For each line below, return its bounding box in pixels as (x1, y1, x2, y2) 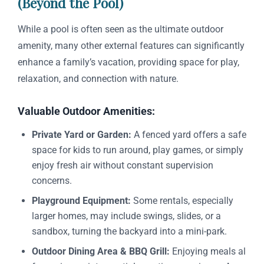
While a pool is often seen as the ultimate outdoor (18, 24, 223, 35)
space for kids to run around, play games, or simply (32, 144, 243, 156)
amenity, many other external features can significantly (18, 40, 245, 52)
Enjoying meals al (170, 246, 246, 258)
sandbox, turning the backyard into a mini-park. (32, 226, 227, 237)
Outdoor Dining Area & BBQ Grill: (32, 246, 170, 258)
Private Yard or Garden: (32, 129, 131, 141)
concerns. (32, 175, 72, 187)
